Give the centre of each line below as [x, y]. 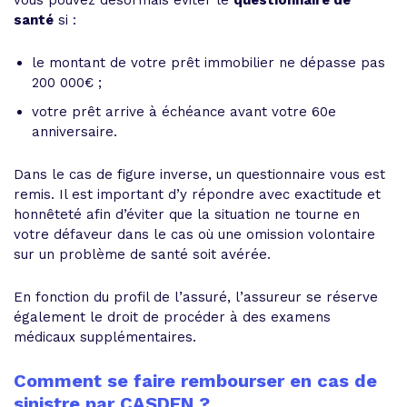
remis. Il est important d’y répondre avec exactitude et [197, 194]
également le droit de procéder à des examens [172, 317]
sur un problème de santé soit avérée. [142, 254]
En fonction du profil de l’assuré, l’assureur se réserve [196, 297]
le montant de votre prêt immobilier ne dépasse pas [208, 63]
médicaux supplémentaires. [105, 337]
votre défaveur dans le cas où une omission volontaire [194, 234]
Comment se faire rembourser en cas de [195, 381]
